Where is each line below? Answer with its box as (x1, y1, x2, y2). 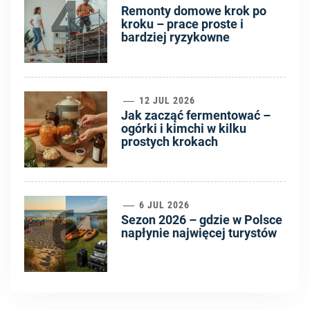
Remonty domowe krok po (121, 3, 266, 19)
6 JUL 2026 (136, 199, 190, 211)
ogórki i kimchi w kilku (121, 121, 246, 136)
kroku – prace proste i (121, 17, 244, 32)
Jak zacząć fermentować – (121, 108, 271, 123)
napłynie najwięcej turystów (121, 226, 277, 241)
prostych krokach (121, 134, 218, 149)
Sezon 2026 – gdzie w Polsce (121, 212, 282, 228)
